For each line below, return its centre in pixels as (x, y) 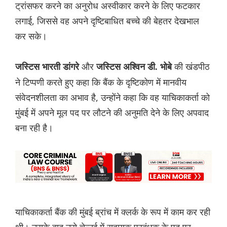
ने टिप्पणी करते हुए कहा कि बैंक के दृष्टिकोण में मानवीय (101, 82)
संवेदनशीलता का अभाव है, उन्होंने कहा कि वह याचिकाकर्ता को (112, 98)
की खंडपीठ (192, 67)
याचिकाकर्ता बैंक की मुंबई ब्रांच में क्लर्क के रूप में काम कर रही (113, 212)
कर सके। (31, 36)
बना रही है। (34, 128)
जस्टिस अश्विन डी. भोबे (135, 67)
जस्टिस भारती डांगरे (47, 67)
